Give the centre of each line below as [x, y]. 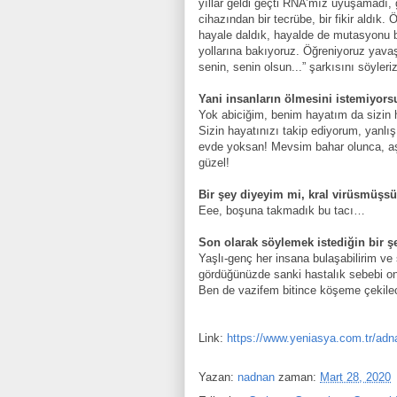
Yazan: [218, 377]
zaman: [299, 377]
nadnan [256, 377]
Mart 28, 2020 [355, 377]
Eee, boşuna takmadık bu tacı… [282, 210]
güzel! [214, 162]
